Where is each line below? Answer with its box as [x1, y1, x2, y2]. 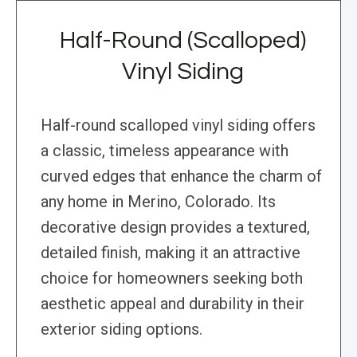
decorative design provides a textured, [41, 218, 310, 237]
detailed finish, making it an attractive [41, 243, 300, 263]
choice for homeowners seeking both [41, 269, 303, 288]
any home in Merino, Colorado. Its [41, 192, 276, 212]
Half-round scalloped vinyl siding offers [41, 116, 316, 135]
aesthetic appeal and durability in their [41, 294, 304, 314]
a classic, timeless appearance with [41, 141, 288, 161]
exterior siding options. [41, 320, 202, 339]
